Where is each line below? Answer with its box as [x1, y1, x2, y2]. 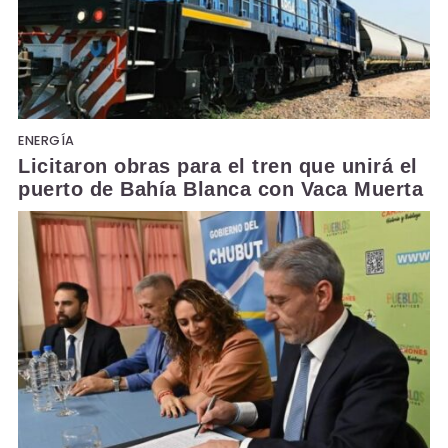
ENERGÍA [18, 131, 75, 149]
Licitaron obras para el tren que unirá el [18, 154, 418, 177]
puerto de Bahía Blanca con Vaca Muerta [18, 177, 423, 200]
